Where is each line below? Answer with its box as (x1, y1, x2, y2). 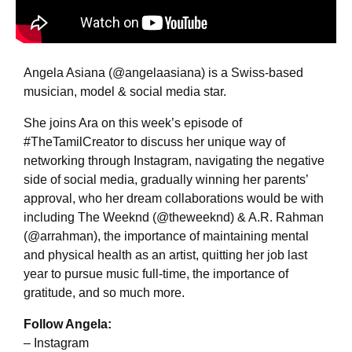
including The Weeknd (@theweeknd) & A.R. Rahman (24, 211, 324, 225)
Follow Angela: (24, 317, 112, 332)
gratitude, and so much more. (24, 286, 185, 300)
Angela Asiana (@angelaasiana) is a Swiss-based (24, 66, 303, 80)
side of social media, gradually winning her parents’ (24, 173, 308, 187)
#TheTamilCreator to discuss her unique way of (24, 135, 285, 149)
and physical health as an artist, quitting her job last (24, 248, 307, 262)
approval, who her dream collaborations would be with (24, 192, 324, 206)
